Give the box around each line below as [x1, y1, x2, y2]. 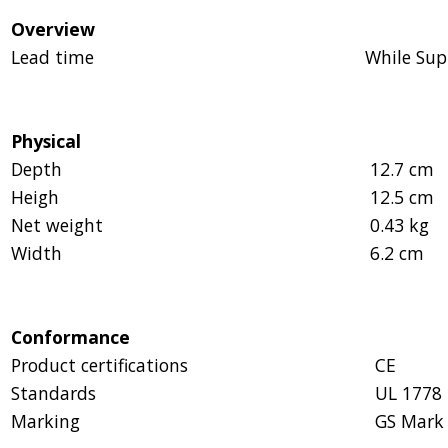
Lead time [11, 44, 94, 69]
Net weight [11, 212, 103, 237]
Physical [11, 128, 81, 153]
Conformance [11, 324, 130, 349]
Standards [11, 380, 96, 405]
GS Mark [375, 408, 444, 433]
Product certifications [11, 352, 188, 377]
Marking [11, 408, 80, 433]
